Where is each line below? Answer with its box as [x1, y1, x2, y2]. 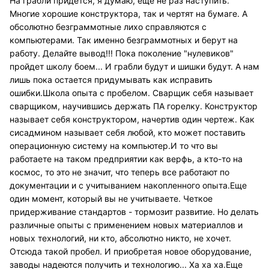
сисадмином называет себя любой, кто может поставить [10, 127, 246, 138]
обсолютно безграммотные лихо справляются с [10, 22, 207, 32]
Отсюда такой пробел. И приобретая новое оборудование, [10, 246, 252, 257]
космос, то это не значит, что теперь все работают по [10, 167, 229, 178]
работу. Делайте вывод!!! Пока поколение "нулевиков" [10, 48, 234, 59]
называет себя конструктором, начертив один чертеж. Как [10, 114, 255, 125]
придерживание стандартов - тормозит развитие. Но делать [10, 207, 259, 217]
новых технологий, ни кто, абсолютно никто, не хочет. [10, 233, 231, 244]
